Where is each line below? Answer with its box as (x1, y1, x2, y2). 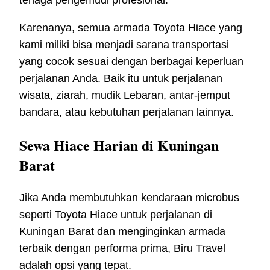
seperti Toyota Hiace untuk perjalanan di (19, 208, 212, 221)
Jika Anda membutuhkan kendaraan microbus (19, 191, 239, 204)
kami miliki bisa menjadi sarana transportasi (19, 38, 229, 51)
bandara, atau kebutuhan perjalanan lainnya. (19, 105, 234, 118)
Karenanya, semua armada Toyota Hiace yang (19, 21, 242, 34)
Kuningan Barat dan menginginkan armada (19, 225, 225, 237)
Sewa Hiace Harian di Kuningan (19, 134, 219, 155)
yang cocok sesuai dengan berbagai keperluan (19, 55, 243, 67)
